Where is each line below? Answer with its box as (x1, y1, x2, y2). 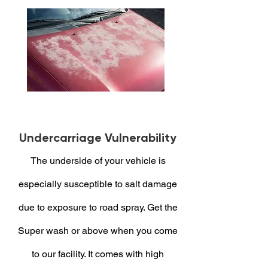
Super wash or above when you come (18, 225, 178, 236)
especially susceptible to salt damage (19, 178, 177, 190)
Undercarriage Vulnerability (19, 130, 176, 145)
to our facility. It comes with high (32, 248, 164, 260)
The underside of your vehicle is (30, 155, 166, 166)
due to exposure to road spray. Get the (18, 202, 178, 213)
